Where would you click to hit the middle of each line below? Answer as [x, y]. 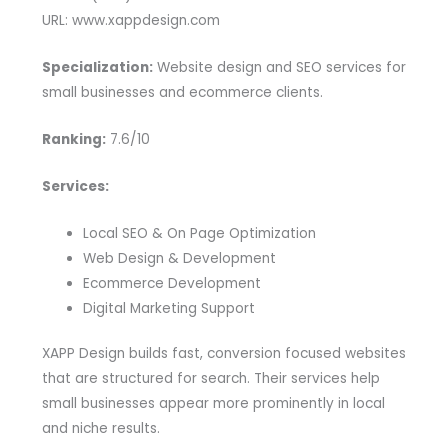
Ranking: [73, 140]
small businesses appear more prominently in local [213, 404]
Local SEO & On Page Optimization [199, 233]
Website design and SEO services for [279, 68]
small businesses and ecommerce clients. [182, 93]
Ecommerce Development [171, 283]
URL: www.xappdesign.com [130, 21]
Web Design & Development [179, 258]
